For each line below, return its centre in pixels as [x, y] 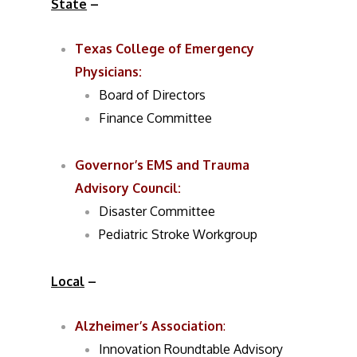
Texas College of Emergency [165, 49]
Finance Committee [156, 118]
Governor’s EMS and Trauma [163, 165]
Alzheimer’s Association [149, 326]
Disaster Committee [157, 211]
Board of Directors [153, 95]
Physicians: [109, 72]
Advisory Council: [128, 188]
